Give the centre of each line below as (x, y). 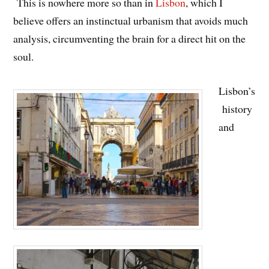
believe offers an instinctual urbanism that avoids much (131, 20)
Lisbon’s (237, 90)
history (236, 108)
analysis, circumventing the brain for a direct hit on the (130, 38)
